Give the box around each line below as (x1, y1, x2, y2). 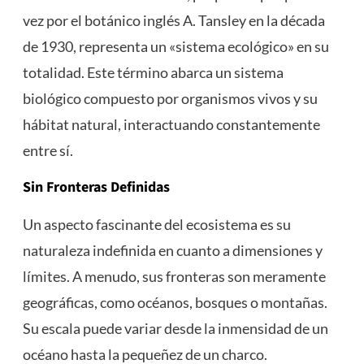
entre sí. (22, 141, 73, 160)
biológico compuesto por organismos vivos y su (22, 89, 318, 108)
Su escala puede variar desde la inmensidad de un (22, 319, 328, 338)
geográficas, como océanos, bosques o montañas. (22, 293, 327, 312)
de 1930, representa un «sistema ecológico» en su (22, 37, 329, 56)
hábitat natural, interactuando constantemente (22, 115, 320, 134)
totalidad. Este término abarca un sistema (22, 63, 284, 82)
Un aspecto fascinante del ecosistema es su (22, 215, 291, 234)
